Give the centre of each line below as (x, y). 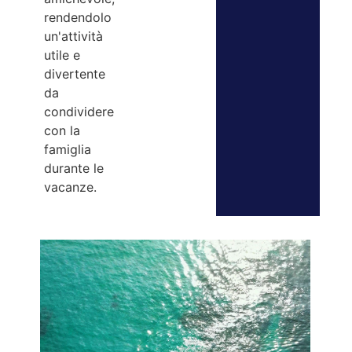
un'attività (74, 37)
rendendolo (78, 18)
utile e (62, 55)
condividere (79, 112)
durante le (74, 169)
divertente (75, 74)
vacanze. (71, 187)
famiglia (68, 150)
